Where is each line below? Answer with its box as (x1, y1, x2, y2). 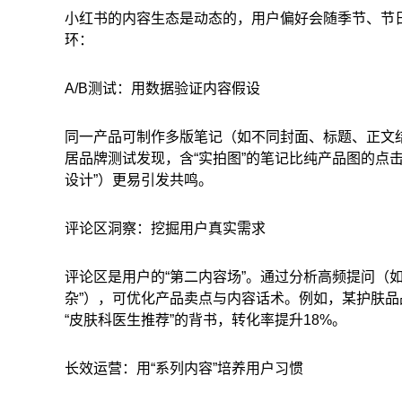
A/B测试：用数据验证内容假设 (65, 80, 260, 96)
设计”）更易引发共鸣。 (65, 171, 213, 188)
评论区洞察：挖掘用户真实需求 (65, 220, 266, 236)
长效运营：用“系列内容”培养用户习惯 (65, 360, 303, 376)
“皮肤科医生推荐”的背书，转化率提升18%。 (65, 311, 346, 328)
